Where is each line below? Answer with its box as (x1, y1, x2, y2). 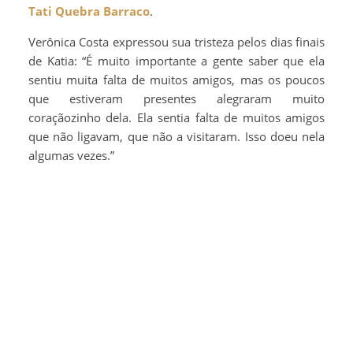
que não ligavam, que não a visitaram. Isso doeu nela (28, 128, 325, 144)
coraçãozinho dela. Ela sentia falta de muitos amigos (28, 109, 325, 125)
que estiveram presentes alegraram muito (28, 90, 325, 106)
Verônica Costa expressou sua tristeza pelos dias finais (28, 33, 325, 50)
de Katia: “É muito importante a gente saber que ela (28, 52, 325, 69)
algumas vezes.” (28, 147, 114, 163)
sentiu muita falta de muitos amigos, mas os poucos (28, 71, 325, 87)
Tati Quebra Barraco (28, 2, 150, 19)
